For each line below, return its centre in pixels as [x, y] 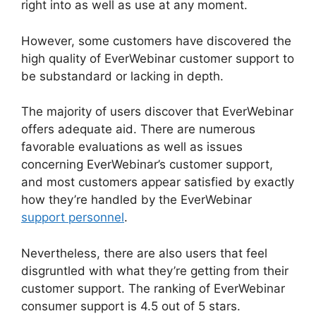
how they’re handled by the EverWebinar [136, 200]
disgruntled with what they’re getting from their [155, 271]
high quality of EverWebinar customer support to [158, 58]
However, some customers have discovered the [156, 41]
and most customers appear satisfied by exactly [158, 182]
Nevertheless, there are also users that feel [144, 253]
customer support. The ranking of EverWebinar [153, 288]
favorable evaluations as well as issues [132, 147]
